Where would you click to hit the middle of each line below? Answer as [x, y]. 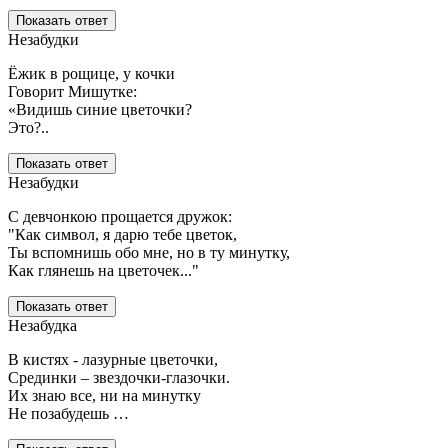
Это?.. [28, 128]
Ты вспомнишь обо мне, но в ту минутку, [149, 253]
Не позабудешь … [68, 414]
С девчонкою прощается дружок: [120, 217]
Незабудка [42, 326]
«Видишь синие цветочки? [100, 110]
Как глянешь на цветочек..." [103, 271]
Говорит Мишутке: [72, 92]
